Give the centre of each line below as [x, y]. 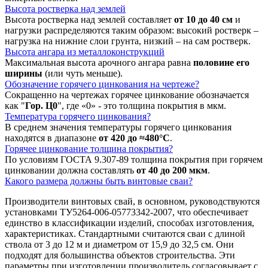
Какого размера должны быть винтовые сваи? [99, 181]
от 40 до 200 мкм [172, 170]
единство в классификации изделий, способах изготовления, [130, 223]
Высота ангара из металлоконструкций [85, 51]
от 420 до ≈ [122, 138]
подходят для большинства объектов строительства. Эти [120, 255]
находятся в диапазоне [52, 138]
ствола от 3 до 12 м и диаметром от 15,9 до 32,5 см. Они [119, 244]
